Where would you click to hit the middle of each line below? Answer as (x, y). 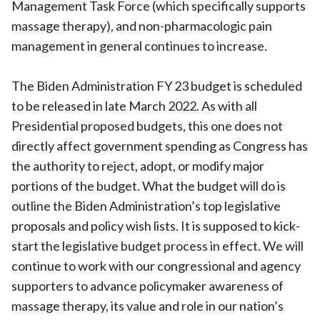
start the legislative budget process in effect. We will (157, 246)
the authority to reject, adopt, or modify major (138, 166)
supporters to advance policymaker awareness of (147, 286)
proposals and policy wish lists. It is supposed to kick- (156, 226)
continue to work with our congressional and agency (156, 266)
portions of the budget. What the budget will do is (149, 186)
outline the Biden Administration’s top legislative (146, 206)
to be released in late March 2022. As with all (134, 106)
